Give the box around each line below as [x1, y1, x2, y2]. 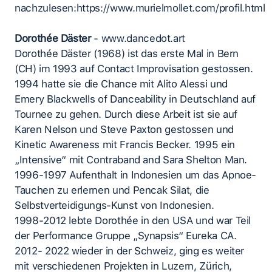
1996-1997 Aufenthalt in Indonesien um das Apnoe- [15, 169, 257, 182]
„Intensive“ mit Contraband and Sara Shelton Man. [15, 154, 250, 166]
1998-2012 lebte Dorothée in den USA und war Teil [15, 214, 251, 227]
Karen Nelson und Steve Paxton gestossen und [15, 123, 234, 136]
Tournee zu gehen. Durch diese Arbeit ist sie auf [15, 108, 238, 121]
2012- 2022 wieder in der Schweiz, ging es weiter [15, 245, 245, 257]
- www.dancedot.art [90, 32, 186, 45]
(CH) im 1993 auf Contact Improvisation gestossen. [15, 63, 253, 75]
